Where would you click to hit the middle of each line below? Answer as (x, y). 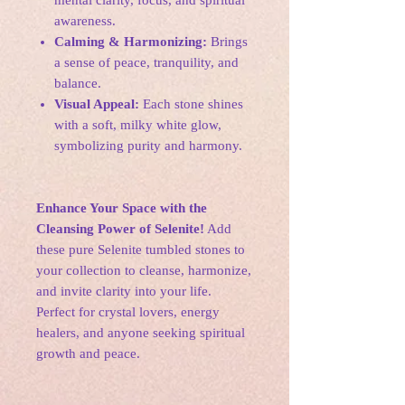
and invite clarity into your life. (124, 292)
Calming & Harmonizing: (131, 42)
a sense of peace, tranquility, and (146, 63)
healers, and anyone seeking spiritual (141, 333)
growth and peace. (88, 354)
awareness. (85, 21)
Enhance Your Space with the (122, 208)
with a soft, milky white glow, (138, 125)
